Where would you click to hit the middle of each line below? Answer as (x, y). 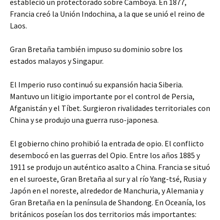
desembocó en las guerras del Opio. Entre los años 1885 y (105, 155)
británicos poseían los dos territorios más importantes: (103, 214)
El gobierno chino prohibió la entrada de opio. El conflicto (107, 143)
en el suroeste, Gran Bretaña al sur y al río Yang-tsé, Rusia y (108, 179)
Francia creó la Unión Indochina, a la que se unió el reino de (107, 14)
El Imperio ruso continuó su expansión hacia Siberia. (96, 84)
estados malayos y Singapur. (57, 61)
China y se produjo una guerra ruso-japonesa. (84, 120)
